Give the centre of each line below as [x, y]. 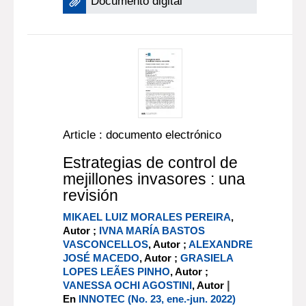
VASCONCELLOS [106, 244]
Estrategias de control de [151, 163]
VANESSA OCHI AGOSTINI [128, 285]
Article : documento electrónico [142, 135]
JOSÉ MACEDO [101, 258]
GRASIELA [207, 258]
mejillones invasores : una [154, 179]
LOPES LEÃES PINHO [117, 272]
